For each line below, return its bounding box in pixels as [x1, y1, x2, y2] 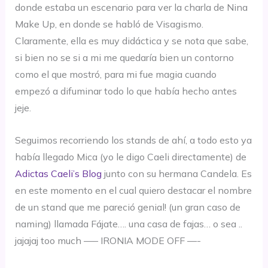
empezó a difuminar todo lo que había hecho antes [14, 84, 237, 97]
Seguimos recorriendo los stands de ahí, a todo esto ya [14, 133, 252, 146]
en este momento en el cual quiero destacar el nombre [14, 184, 252, 196]
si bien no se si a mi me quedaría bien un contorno [14, 51, 234, 63]
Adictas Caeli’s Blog [14, 167, 104, 179]
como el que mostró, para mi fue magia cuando [14, 68, 217, 80]
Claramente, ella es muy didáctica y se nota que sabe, [14, 34, 248, 47]
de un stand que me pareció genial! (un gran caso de [14, 200, 240, 213]
